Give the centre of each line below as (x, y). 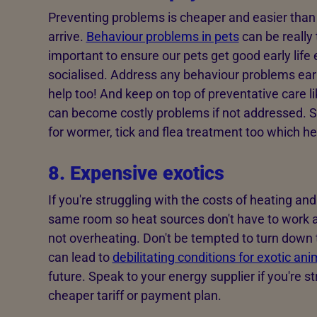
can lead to (80, 257)
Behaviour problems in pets (162, 37)
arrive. (67, 37)
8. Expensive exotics (136, 174)
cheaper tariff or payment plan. (136, 295)
